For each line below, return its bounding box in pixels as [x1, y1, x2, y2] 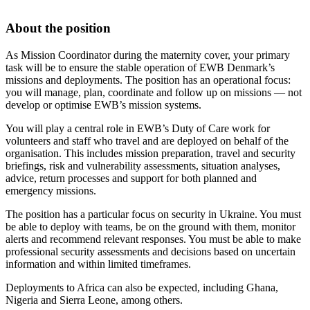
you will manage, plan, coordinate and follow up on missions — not [6, 86, 302, 98]
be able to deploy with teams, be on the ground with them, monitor [6, 220, 295, 232]
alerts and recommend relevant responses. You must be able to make [6, 232, 301, 245]
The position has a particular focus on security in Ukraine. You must [6, 208, 301, 220]
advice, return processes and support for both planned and [6, 172, 257, 184]
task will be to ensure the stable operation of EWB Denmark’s [6, 61, 275, 73]
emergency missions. [6, 184, 96, 197]
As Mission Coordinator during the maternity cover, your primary [6, 48, 290, 61]
